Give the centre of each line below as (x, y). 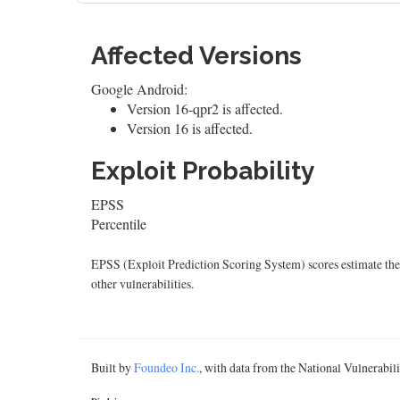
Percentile (119, 224)
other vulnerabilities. (142, 283)
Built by (112, 367)
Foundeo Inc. (167, 367)
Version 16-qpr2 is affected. (205, 108)
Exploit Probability (203, 171)
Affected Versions (196, 56)
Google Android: (139, 89)
